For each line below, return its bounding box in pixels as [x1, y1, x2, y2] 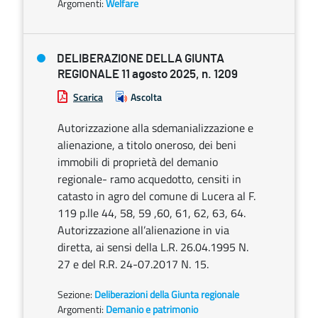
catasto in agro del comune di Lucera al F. [57, 187, 256, 204]
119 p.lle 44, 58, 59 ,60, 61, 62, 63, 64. [57, 204, 246, 221]
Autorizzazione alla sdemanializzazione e [57, 119, 253, 136]
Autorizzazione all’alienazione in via [57, 221, 229, 238]
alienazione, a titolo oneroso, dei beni [57, 136, 236, 153]
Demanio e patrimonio [106, 302, 198, 317]
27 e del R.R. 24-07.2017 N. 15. [57, 256, 209, 273]
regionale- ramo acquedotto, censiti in [57, 170, 241, 187]
